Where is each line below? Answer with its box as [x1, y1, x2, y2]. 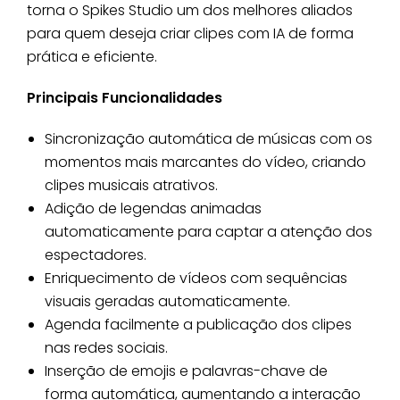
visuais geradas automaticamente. [45, 290, 290, 312]
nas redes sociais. [45, 337, 168, 358]
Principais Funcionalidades [27, 87, 222, 108]
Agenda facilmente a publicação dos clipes [45, 313, 352, 335]
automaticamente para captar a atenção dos [45, 221, 372, 242]
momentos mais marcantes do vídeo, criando [45, 151, 366, 172]
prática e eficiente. [27, 46, 157, 67]
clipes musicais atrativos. [45, 174, 218, 196]
